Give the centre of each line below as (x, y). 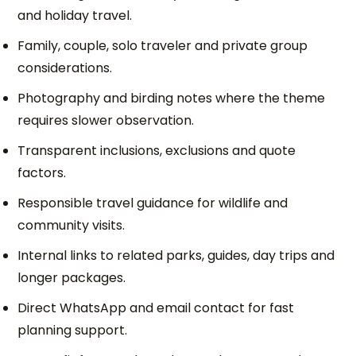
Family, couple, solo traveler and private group (163, 46)
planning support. (73, 330)
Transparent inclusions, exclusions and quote (157, 151)
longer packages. (72, 278)
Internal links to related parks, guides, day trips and (176, 255)
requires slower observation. (106, 120)
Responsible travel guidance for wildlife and (153, 203)
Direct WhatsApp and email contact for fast (156, 308)
